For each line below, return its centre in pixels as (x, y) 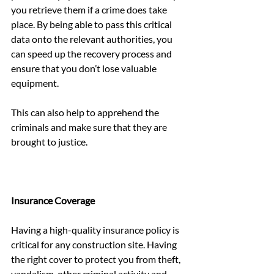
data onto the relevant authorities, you (93, 39)
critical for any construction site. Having (95, 244)
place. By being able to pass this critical (92, 24)
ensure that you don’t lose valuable (85, 68)
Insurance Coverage (53, 200)
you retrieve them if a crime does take (90, 9)
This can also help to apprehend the (86, 112)
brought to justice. (49, 141)
